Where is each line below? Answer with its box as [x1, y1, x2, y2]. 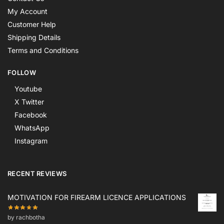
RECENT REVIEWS [7, 169, 67, 177]
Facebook [14, 110, 47, 119]
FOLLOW [7, 68, 36, 76]
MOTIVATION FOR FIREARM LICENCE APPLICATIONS [7, 192, 186, 201]
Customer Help [7, 19, 56, 28]
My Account [7, 6, 47, 15]
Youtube [14, 84, 42, 93]
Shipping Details [7, 32, 60, 41]
